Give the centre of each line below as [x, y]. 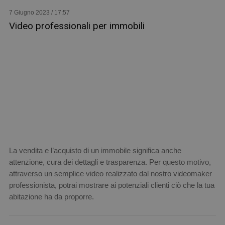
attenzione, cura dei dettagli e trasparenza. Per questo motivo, [110, 162]
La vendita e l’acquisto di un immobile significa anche [95, 150]
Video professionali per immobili [77, 26]
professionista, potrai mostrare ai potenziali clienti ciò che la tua [111, 185]
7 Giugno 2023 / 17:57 [39, 12]
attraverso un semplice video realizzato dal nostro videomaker [110, 173]
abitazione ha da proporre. [51, 196]
